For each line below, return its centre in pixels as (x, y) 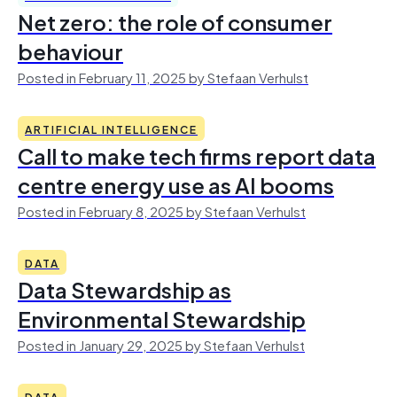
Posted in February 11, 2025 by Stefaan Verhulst (163, 77)
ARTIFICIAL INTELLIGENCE (111, 128)
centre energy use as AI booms (176, 184)
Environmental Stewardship (162, 318)
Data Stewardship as (125, 289)
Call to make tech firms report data (197, 155)
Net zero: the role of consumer (175, 21)
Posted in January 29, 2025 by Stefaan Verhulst (161, 344)
